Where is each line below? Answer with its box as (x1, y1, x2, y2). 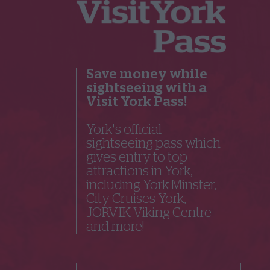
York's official (86, 122, 162, 136)
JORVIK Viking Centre (86, 206, 212, 219)
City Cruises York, (86, 192, 186, 206)
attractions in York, (86, 164, 192, 178)
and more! (86, 219, 144, 233)
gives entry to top (86, 150, 187, 164)
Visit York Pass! (86, 95, 187, 108)
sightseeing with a (86, 81, 207, 95)
